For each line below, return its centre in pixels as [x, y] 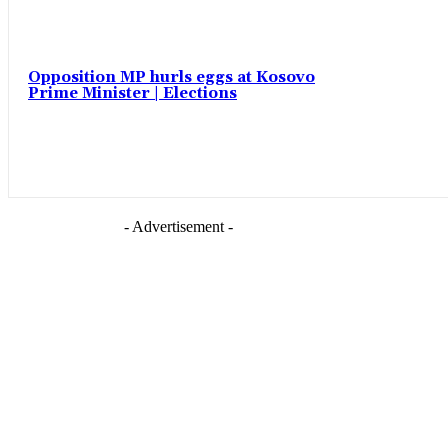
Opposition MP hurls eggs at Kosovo [171, 77]
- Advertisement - [178, 227]
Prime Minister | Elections [132, 93]
